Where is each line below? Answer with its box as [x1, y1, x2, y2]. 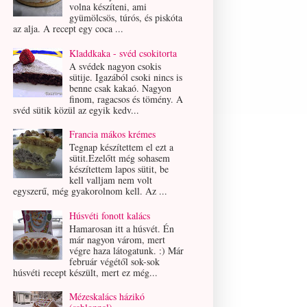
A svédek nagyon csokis [69, 59, 162, 73]
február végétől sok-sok [69, 254, 160, 268]
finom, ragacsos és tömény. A [69, 92, 184, 106]
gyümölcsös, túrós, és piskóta [69, 11, 183, 25]
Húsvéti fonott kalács [69, 208, 151, 222]
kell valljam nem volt [69, 173, 153, 187]
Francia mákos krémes [69, 127, 156, 141]
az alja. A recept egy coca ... [12, 22, 123, 36]
